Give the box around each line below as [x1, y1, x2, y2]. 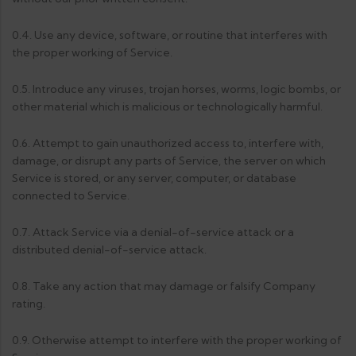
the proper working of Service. [12, 45, 172, 60]
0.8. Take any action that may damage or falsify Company [12, 279, 315, 293]
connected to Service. [12, 188, 130, 203]
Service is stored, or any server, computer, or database [12, 171, 296, 185]
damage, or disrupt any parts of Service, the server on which [12, 153, 326, 168]
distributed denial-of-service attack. [12, 242, 207, 257]
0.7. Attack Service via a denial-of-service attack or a [12, 225, 294, 239]
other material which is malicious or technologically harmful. [12, 99, 323, 114]
